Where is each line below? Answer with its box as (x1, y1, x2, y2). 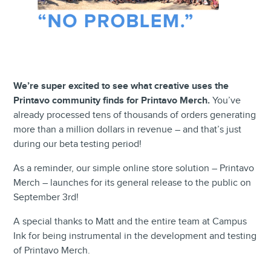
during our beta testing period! (13, 138, 142, 150)
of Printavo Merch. (13, 244, 91, 256)
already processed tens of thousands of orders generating (13, 109, 256, 121)
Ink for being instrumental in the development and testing (13, 230, 257, 242)
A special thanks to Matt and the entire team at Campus (13, 215, 247, 227)
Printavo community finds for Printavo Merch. (13, 94, 213, 106)
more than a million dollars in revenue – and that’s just (13, 123, 242, 135)
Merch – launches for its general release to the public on (13, 177, 252, 189)
